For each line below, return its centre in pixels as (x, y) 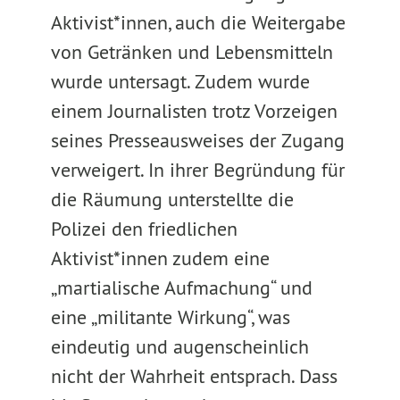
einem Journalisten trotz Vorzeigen (194, 111)
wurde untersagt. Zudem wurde (180, 81)
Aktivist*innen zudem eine (160, 258)
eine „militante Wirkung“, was (170, 317)
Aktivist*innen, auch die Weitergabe (198, 22)
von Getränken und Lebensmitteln (192, 52)
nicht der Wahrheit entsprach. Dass (194, 376)
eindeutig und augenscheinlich (179, 346)
